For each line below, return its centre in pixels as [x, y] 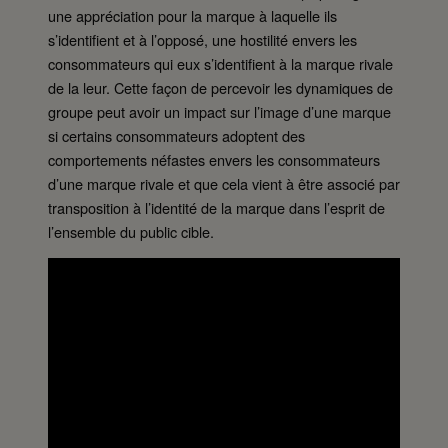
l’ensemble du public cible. [131, 231]
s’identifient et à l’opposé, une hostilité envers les [202, 39]
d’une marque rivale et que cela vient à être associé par [224, 183]
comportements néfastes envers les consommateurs [214, 159]
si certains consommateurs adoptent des [176, 135]
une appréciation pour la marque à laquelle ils [192, 15]
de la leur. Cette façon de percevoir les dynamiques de [220, 87]
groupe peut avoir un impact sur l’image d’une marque [219, 111]
